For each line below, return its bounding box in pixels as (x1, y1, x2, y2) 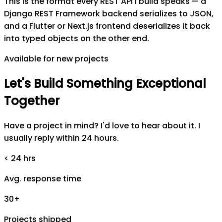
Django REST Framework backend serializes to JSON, (4, 8, 214, 20)
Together (4, 93, 59, 110)
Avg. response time (4, 173, 81, 185)
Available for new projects (4, 53, 109, 65)
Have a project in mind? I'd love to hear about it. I (4, 120, 200, 132)
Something (66, 75, 133, 92)
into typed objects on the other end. (4, 33, 149, 45)
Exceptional (136, 75, 206, 92)
